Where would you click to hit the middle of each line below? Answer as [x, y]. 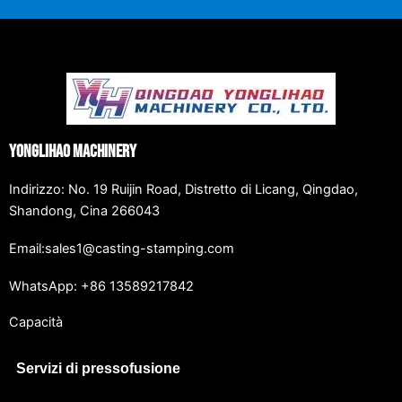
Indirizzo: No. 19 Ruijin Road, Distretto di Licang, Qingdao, [184, 190]
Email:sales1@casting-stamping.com [122, 249]
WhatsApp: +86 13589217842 [101, 287]
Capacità [36, 323]
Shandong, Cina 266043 [84, 211]
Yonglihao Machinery [73, 152]
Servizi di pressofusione [98, 369]
